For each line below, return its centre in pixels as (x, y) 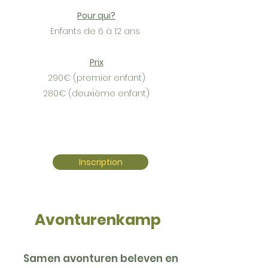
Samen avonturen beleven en (100, 258)
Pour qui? (96, 16)
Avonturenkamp (96, 220)
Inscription (100, 162)
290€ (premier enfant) (96, 78)
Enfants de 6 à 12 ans (96, 31)
